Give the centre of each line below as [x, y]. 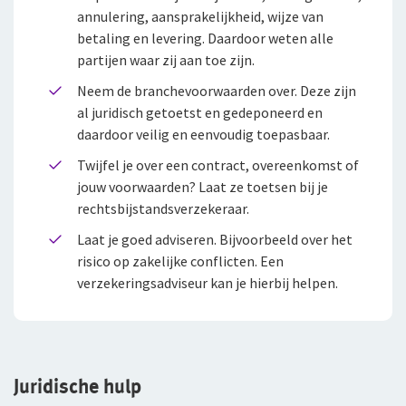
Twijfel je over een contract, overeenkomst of [218, 164]
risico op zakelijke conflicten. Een [180, 261]
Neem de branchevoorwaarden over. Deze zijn [217, 90]
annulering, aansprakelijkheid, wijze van [200, 16]
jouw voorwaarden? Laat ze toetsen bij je [203, 186]
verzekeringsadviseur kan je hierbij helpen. [208, 282]
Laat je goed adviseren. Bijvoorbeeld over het [215, 239]
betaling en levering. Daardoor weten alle [205, 38]
